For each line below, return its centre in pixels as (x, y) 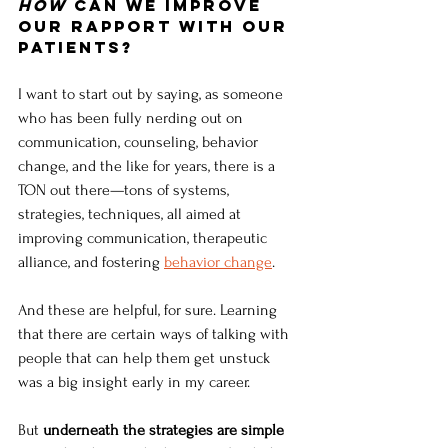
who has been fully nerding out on (132, 118)
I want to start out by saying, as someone (152, 94)
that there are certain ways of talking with (155, 334)
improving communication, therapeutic (144, 238)
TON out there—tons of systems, (125, 190)
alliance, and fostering (91, 262)
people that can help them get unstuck (146, 358)
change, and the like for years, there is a (148, 166)
